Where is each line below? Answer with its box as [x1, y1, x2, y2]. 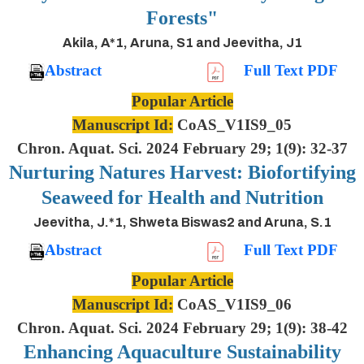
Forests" [146, 7, 218, 29]
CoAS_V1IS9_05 [173, 115, 292, 133]
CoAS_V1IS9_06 [173, 295, 292, 313]
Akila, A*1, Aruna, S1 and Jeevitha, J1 [62, 36, 302, 50]
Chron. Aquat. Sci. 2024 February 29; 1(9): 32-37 [16, 139, 348, 157]
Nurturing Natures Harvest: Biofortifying [8, 161, 356, 183]
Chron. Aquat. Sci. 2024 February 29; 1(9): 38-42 [16, 318, 348, 336]
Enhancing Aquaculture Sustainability [23, 340, 341, 362]
